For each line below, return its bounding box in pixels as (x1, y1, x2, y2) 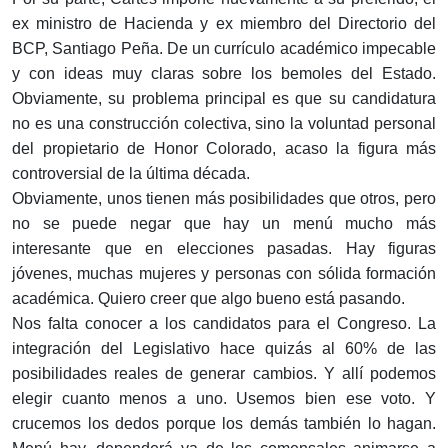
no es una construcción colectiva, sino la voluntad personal (12, 115, 436, 133)
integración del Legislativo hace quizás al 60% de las (12, 340, 436, 358)
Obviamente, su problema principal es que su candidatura (12, 90, 436, 108)
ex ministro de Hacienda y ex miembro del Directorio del (12, 15, 436, 33)
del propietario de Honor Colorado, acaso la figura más (12, 140, 436, 158)
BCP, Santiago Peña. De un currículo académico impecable (12, 40, 436, 58)
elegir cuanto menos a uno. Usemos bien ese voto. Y (12, 390, 436, 408)
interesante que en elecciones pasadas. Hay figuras (12, 240, 436, 258)
